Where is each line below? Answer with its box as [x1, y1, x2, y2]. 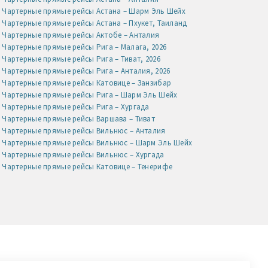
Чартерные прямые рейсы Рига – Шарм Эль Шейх [2, 89, 178, 100]
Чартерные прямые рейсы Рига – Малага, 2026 [2, 41, 167, 52]
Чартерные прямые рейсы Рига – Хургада [2, 101, 150, 112]
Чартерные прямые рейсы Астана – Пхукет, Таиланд [2, 17, 187, 28]
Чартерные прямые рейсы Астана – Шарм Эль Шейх [2, 5, 185, 16]
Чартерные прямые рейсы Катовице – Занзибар [2, 77, 172, 88]
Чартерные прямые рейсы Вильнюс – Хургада [2, 149, 165, 160]
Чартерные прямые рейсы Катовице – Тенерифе [2, 161, 173, 172]
